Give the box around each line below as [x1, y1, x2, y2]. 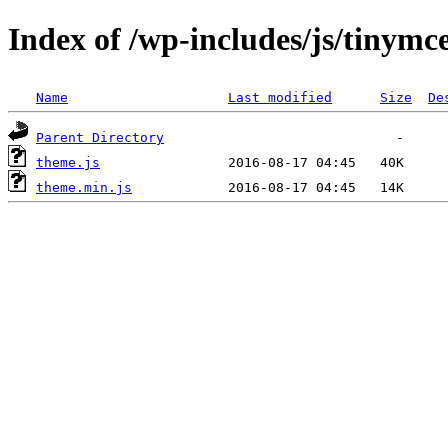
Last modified [228, 89, 332, 105]
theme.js [36, 154, 100, 170]
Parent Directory [36, 129, 164, 145]
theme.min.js [36, 179, 132, 195]
